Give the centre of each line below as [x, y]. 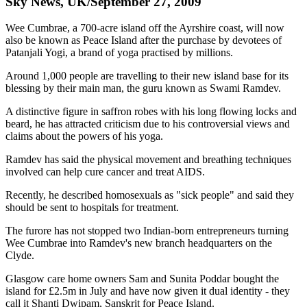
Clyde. [20, 256]
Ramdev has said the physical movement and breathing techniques [148, 160]
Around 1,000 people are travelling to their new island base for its [147, 76]
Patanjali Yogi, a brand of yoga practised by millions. [119, 53]
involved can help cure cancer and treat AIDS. [105, 172]
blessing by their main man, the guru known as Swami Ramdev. [143, 88]
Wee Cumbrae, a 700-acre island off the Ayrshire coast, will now [145, 28]
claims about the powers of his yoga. [84, 136]
